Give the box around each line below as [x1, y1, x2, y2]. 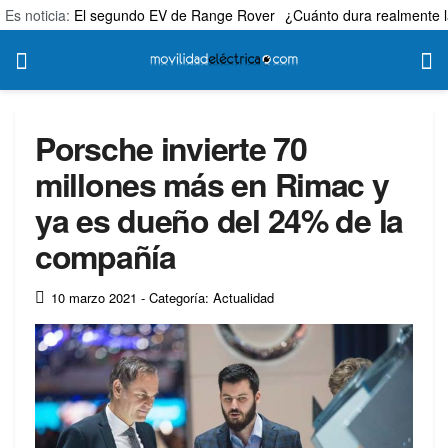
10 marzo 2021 [51, 287, 137, 307]
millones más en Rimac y [35, 161, 389, 207]
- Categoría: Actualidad [141, 287, 274, 307]
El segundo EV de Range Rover [74, 5, 275, 25]
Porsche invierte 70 [35, 125, 307, 171]
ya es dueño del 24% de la [35, 197, 403, 243]
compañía [35, 233, 176, 279]
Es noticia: [5, 5, 74, 25]
